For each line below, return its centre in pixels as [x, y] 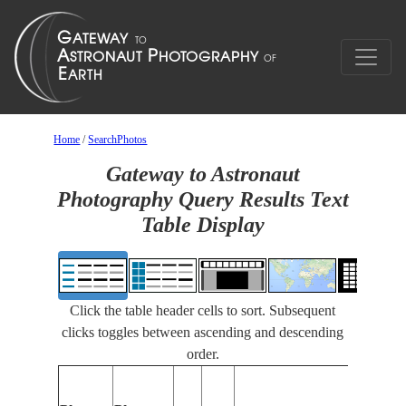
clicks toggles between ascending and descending [203, 332]
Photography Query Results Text [203, 199]
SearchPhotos [118, 140]
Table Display [203, 225]
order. [203, 354]
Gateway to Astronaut [203, 174]
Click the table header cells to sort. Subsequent [203, 310]
